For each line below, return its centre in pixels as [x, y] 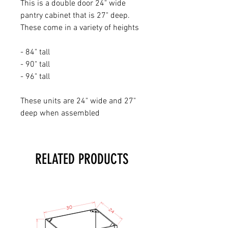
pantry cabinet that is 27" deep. [75, 16]
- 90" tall [36, 64]
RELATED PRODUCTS [81, 159]
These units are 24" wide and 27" [78, 101]
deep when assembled [61, 113]
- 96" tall [36, 77]
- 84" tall [36, 52]
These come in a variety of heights [81, 28]
